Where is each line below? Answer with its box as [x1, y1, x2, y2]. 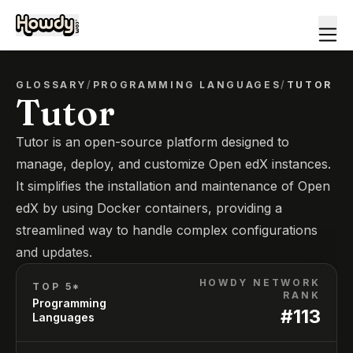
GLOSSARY [16, 79, 87, 91]
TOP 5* [32, 281, 82, 292]
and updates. [16, 244, 92, 260]
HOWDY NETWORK [199, 277, 321, 288]
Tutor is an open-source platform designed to [16, 134, 289, 150]
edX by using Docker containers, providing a [16, 200, 282, 216]
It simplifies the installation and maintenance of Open [16, 178, 330, 194]
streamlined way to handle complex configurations [16, 222, 318, 238]
